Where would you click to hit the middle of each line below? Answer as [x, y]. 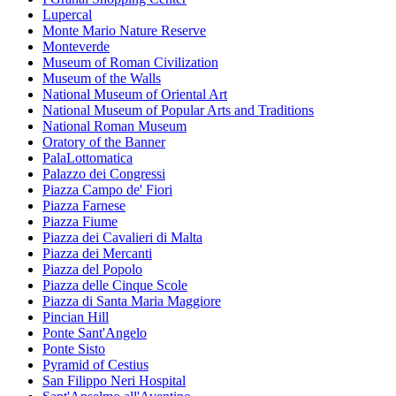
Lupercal [67, 15]
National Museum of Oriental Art [135, 95]
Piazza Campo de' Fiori [107, 190]
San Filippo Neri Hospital [114, 381]
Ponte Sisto [74, 349]
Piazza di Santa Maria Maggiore [132, 301]
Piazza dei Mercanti [97, 254]
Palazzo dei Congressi [104, 174]
